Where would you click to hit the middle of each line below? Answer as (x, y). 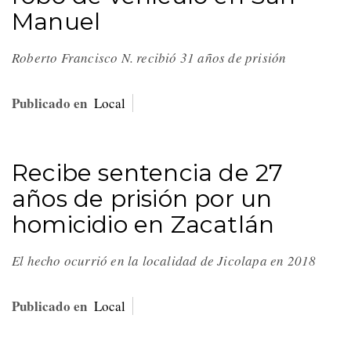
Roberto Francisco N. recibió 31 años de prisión (152, 58)
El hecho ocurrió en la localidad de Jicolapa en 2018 (166, 261)
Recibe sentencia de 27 (148, 173)
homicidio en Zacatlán (143, 225)
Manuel (56, 22)
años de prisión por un (142, 199)
